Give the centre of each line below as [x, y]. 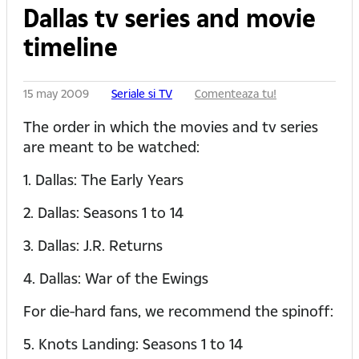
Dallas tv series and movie [169, 18]
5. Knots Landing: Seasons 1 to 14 [133, 344]
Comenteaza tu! [236, 94]
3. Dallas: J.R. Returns [93, 245]
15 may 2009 [58, 94]
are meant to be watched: [111, 147]
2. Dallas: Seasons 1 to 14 [103, 212]
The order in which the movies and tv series [171, 127]
